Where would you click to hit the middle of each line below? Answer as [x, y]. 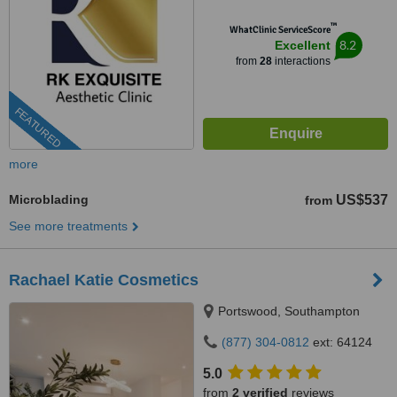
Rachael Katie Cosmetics [104, 280]
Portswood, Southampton [289, 311]
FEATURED [38, 128]
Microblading [49, 199]
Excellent [302, 45]
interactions [301, 61]
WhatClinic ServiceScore [280, 30]
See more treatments [68, 226]
